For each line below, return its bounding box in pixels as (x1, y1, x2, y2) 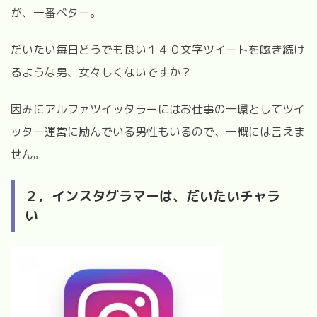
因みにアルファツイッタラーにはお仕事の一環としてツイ (11, 100, 305, 117)
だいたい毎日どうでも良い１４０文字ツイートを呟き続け (11, 41, 305, 57)
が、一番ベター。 (11, 4, 101, 21)
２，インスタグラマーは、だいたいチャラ (25, 186, 280, 205)
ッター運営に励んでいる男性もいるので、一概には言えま (11, 123, 305, 139)
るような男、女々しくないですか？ (11, 64, 192, 80)
